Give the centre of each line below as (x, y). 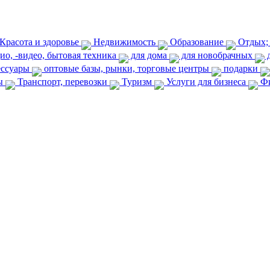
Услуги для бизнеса (206, 82)
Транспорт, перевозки (62, 82)
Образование (197, 42)
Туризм (137, 82)
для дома (149, 55)
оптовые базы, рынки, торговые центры (127, 68)
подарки (241, 68)
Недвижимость (124, 42)
